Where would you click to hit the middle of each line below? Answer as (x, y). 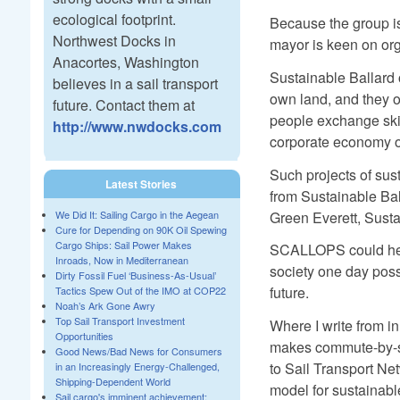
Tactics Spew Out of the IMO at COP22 (140, 290)
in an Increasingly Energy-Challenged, (137, 366)
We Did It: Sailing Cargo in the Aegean (137, 214)
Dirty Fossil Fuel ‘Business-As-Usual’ (135, 275)
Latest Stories (142, 184)
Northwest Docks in (114, 41)
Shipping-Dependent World (112, 381)
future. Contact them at (123, 105)
